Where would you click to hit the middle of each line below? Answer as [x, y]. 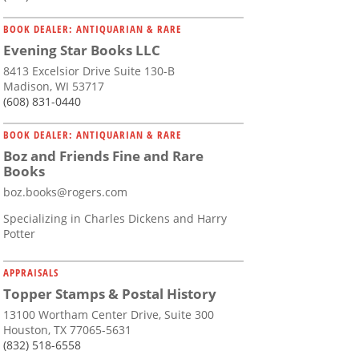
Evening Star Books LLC [82, 50]
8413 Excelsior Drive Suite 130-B [89, 71]
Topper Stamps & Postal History [110, 294]
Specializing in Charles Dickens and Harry [115, 219]
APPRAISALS [31, 273]
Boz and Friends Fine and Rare [103, 156]
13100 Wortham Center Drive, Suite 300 [109, 315]
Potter [19, 234]
